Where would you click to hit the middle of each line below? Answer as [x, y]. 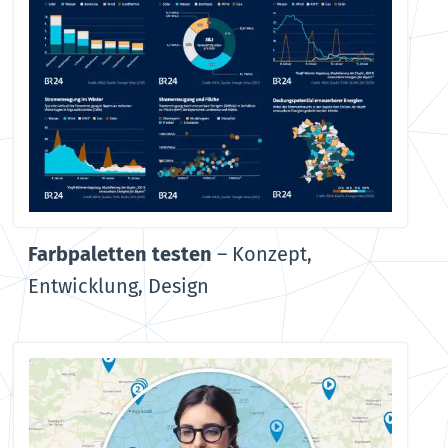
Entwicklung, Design [119, 285]
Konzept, [272, 253]
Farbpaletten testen [120, 253]
